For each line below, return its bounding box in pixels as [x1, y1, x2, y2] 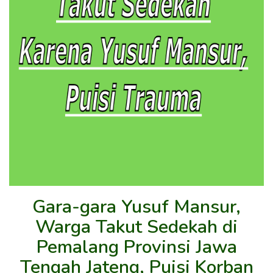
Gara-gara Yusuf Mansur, [32, 194, 241, 219]
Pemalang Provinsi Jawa [36, 234, 237, 260]
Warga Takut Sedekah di [35, 214, 238, 239]
